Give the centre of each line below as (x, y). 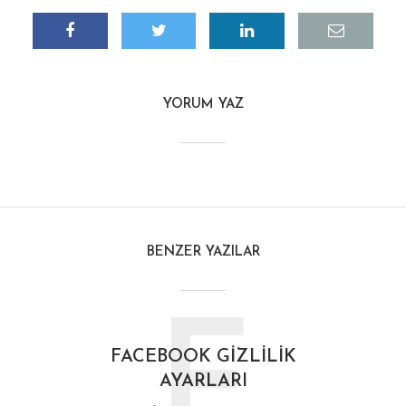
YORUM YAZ (203, 105)
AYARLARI (203, 382)
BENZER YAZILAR (203, 252)
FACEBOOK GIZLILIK (203, 357)
